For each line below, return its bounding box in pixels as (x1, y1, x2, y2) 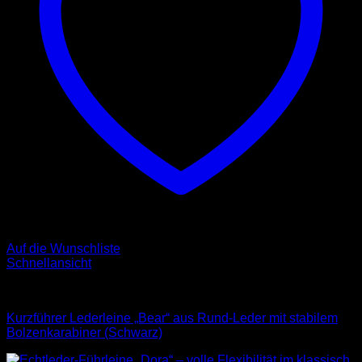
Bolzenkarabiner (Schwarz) (6, 326, 162, 340)
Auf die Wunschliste (6, 242, 120, 256)
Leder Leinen (6, 284, 82, 298)
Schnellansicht (6, 256, 91, 271)
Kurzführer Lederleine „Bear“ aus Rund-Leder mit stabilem (6, 311, 338, 326)
